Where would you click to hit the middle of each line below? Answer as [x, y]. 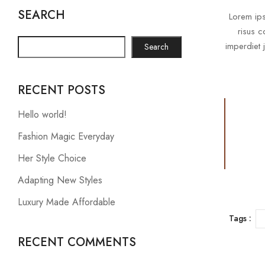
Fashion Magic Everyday [66, 136]
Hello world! [42, 114]
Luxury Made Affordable [67, 202]
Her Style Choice [52, 158]
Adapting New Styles [60, 180]
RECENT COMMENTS [77, 242]
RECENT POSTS [62, 90]
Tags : [240, 218]
